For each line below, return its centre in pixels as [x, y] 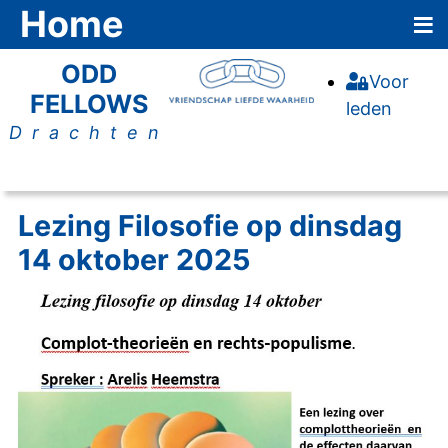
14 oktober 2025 [134, 259]
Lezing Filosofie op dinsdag [210, 225]
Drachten [89, 132]
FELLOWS [89, 104]
